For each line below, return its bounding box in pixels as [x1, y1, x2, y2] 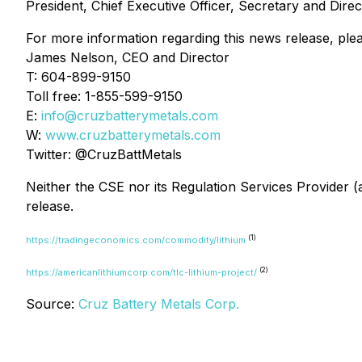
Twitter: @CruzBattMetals [26, 146, 182, 162]
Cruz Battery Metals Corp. [78, 296, 239, 312]
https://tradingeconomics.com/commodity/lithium [26, 234, 246, 246]
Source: [26, 296, 78, 312]
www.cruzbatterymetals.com [45, 127, 221, 143]
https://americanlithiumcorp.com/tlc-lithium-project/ [26, 267, 257, 278]
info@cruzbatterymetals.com [41, 107, 218, 124]
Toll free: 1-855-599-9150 [26, 88, 183, 104]
